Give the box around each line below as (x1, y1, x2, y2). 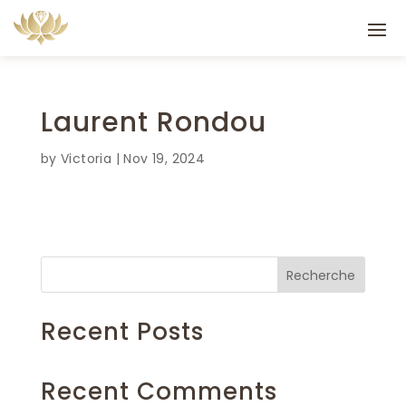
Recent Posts (40, 315, 204, 348)
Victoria (61, 150, 112, 168)
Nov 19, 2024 (123, 150, 206, 168)
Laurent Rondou (40, 103, 266, 141)
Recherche (286, 266, 356, 285)
